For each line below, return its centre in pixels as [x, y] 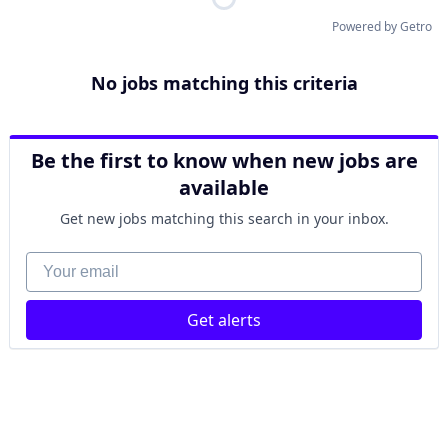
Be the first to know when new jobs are [224, 160]
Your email [65, 262]
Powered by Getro [382, 26]
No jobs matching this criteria [224, 83]
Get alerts [224, 320]
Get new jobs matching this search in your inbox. [224, 218]
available [224, 187]
